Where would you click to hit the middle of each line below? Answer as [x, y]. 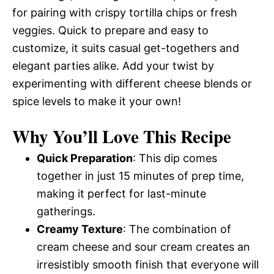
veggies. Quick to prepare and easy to [110, 30]
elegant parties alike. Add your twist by [113, 66]
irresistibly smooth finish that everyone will [148, 265]
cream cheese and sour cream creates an [143, 247]
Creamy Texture [80, 229]
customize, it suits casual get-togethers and [126, 48]
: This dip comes [175, 158]
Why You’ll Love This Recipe [122, 136]
